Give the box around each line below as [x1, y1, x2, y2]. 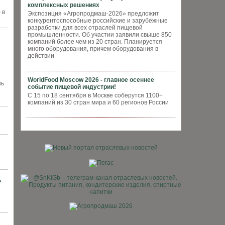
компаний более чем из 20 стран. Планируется [28, 38, 162, 45]
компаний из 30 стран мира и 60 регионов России [28, 99, 169, 106]
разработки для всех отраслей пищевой [28, 24, 143, 31]
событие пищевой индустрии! [28, 83, 116, 90]
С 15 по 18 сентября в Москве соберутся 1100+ [28, 92, 163, 99]
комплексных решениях [28, 2, 99, 9]
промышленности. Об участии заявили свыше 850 [28, 31, 172, 38]
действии [28, 52, 54, 59]
